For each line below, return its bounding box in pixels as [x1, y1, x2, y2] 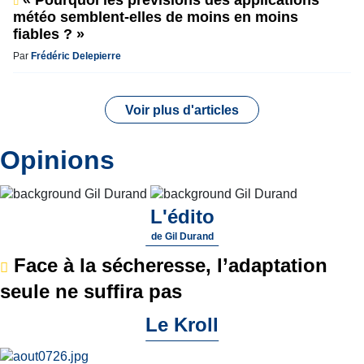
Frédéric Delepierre [31, 50, 121, 62]
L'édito [149, 205, 214, 227]
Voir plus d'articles [125, 102, 239, 117]
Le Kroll [145, 313, 219, 336]
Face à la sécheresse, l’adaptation [8, 253, 327, 276]
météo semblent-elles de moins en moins [13, 8, 298, 25]
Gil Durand [164, 230, 214, 242]
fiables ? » [13, 25, 84, 42]
